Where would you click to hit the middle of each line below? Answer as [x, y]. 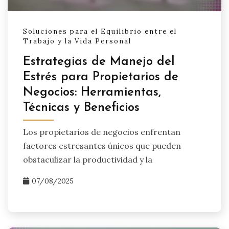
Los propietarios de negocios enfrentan [102, 132]
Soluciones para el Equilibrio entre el [100, 32]
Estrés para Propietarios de [101, 77]
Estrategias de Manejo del [99, 62]
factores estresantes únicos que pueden [102, 146]
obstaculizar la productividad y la [88, 160]
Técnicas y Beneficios [81, 108]
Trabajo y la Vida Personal [77, 41]
